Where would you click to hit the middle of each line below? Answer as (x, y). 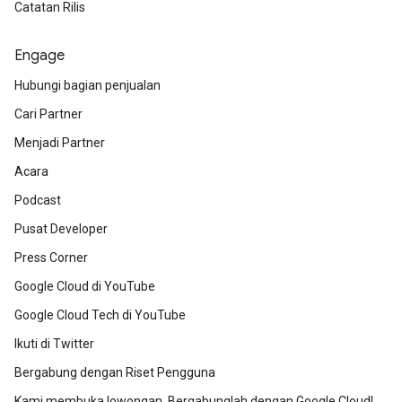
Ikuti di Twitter (54, 344)
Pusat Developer (61, 229)
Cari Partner (48, 114)
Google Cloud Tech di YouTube (100, 315)
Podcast (38, 200)
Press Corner (51, 258)
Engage (39, 56)
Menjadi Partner (60, 143)
